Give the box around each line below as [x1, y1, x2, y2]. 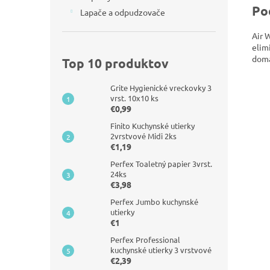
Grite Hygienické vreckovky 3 [110, 83, 212, 93]
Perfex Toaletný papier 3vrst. [110, 159, 212, 169]
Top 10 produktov [62, 55, 169, 71]
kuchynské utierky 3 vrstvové [110, 245, 212, 255]
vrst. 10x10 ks [110, 93, 159, 103]
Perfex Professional [110, 234, 180, 245]
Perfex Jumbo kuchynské [110, 196, 198, 207]
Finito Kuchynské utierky [110, 121, 195, 131]
